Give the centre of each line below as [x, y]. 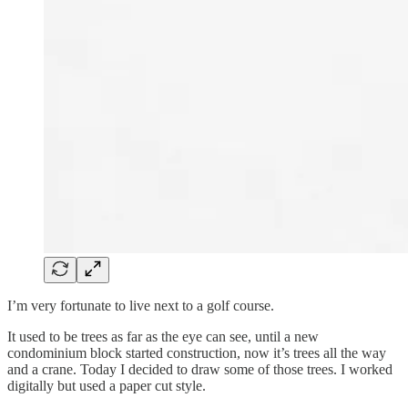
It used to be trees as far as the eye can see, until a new [163, 336]
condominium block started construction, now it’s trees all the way [197, 352]
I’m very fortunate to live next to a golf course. [141, 305]
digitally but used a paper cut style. [107, 385]
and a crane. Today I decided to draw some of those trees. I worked [200, 369]
